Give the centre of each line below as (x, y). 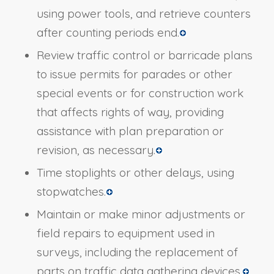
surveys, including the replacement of (137, 252)
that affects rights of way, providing (130, 112)
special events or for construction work (140, 93)
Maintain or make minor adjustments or (141, 214)
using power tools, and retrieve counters (143, 14)
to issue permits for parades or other (134, 74)
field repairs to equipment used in (125, 233)
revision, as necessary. (96, 150)
